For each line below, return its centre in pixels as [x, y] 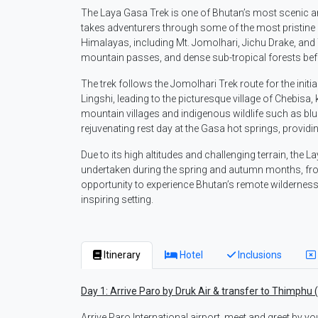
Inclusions [259, 255]
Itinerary [121, 255]
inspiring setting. [117, 200]
